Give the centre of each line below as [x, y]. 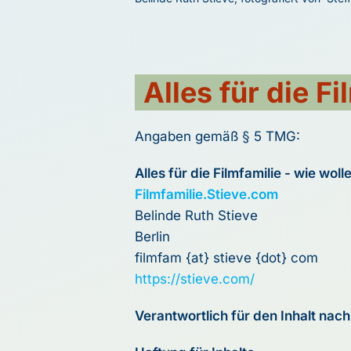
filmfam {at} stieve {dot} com [226, 258]
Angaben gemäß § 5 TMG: [217, 137]
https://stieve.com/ [195, 279]
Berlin [152, 237]
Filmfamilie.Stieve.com [206, 195]
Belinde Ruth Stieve [196, 216]
